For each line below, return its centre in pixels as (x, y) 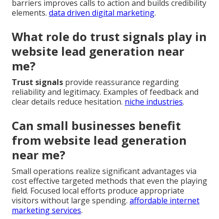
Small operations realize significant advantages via (104, 171)
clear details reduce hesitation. (68, 101)
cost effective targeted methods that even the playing (109, 181)
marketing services (46, 210)
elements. (30, 12)
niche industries (154, 101)
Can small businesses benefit (96, 125)
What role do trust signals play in (109, 36)
